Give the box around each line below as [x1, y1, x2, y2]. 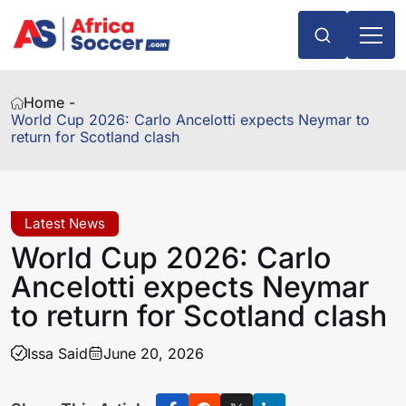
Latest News [24, 215, 106, 233]
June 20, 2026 [103, 343, 205, 362]
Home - [24, 93, 76, 112]
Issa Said [26, 343, 88, 362]
